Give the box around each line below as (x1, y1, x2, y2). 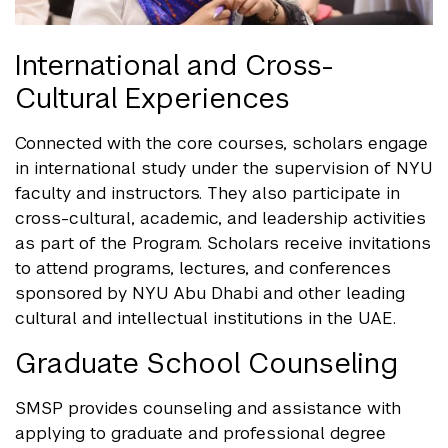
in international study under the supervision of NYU (15, 156, 433, 179)
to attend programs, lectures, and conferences (15, 256, 391, 279)
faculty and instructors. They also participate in (15, 181, 400, 204)
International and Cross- (15, 46, 333, 83)
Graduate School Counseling (15, 344, 398, 381)
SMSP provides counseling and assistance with (15, 396, 401, 419)
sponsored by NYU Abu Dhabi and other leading (15, 281, 405, 304)
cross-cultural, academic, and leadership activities (15, 206, 426, 229)
